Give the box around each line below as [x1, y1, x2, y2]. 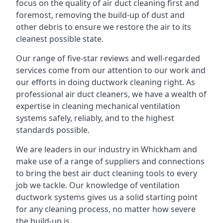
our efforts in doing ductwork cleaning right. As [16, 77, 195, 88]
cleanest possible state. [16, 33, 104, 44]
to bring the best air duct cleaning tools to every [16, 168, 197, 179]
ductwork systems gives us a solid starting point [16, 192, 198, 203]
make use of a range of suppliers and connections [16, 156, 205, 167]
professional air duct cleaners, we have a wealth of [16, 89, 207, 100]
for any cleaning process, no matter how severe [16, 204, 196, 215]
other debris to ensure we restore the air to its [16, 21, 191, 32]
